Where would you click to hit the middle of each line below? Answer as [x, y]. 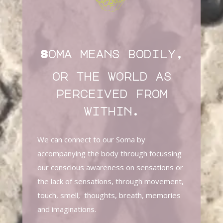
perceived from [111, 94]
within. [111, 111]
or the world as [111, 76]
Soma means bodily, [111, 54]
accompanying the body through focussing [109, 154]
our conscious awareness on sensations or [110, 167]
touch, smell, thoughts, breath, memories [109, 195]
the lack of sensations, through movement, [110, 181]
